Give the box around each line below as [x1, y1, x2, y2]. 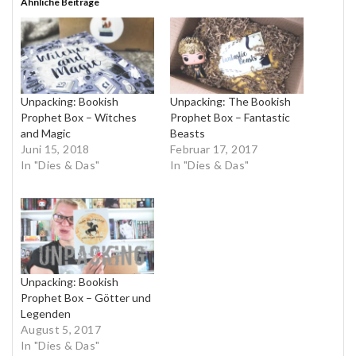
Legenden [21, 307, 71, 321]
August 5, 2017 [21, 323, 101, 337]
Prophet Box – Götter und [21, 291, 151, 305]
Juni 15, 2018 [21, 142, 90, 157]
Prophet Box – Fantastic [170, 110, 290, 125]
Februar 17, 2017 [170, 142, 258, 157]
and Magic [21, 126, 71, 141]
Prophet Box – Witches [21, 110, 137, 125]
